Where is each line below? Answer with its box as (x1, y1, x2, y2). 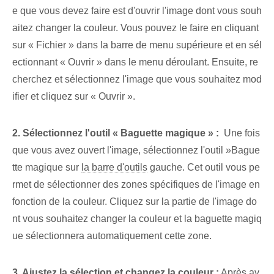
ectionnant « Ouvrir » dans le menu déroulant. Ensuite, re (12, 57, 258, 68)
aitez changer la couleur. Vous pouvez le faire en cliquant (12, 23, 259, 34)
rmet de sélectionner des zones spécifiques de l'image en (12, 179, 260, 190)
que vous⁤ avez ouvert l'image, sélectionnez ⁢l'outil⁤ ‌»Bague (12, 145, 260, 156)
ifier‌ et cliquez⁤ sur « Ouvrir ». (12, 91, 135, 102)
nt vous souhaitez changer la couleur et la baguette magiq (12, 213, 262, 224)
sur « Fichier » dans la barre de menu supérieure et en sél (12, 40, 262, 51)
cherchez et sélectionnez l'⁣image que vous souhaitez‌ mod (12, 74, 262, 85)
